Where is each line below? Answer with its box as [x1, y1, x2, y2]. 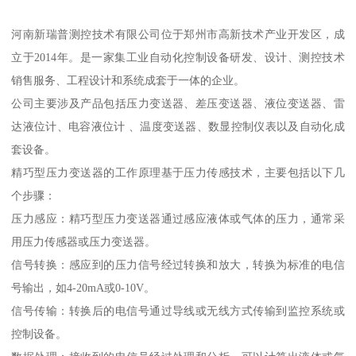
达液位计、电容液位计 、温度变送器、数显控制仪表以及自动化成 [11, 120, 345, 133]
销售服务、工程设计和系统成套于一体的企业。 [11, 74, 246, 87]
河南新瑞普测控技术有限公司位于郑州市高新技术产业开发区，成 [11, 28, 345, 41]
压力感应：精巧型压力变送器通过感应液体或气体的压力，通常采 [11, 212, 345, 226]
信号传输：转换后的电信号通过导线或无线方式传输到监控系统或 [11, 304, 345, 318]
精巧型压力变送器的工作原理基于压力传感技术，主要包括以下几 [11, 166, 345, 180]
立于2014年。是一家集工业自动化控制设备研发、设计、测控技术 [11, 51, 345, 64]
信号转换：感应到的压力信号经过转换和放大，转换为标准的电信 [11, 258, 345, 272]
